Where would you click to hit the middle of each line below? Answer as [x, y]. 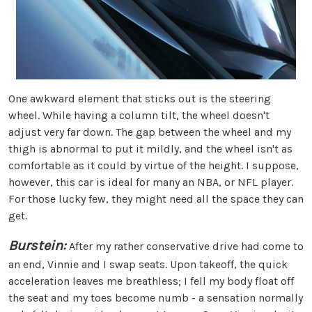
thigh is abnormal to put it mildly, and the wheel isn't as [150, 148]
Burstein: [37, 245]
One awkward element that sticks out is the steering [140, 98]
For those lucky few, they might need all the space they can [156, 198]
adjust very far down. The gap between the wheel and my [150, 132]
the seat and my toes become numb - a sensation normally [156, 297]
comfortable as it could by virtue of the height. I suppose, [154, 165]
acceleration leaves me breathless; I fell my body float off [151, 281]
